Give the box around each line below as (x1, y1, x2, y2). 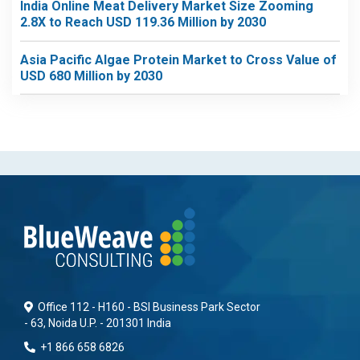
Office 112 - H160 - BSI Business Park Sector (35, 301, 260, 313)
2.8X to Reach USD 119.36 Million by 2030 (20, 14, 266, 30)
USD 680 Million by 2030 (20, 67, 162, 84)
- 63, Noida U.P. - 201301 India (24, 317, 171, 329)
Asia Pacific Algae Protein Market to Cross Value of (20, 51, 337, 67)
